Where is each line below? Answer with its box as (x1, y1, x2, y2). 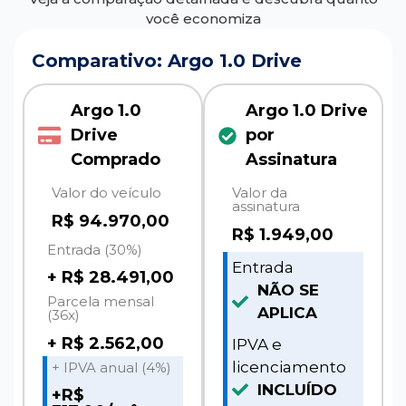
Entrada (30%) (47, 240, 142, 258)
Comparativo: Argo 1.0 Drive (32, 50, 302, 72)
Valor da (232, 184, 287, 202)
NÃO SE (256, 280, 319, 299)
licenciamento (232, 357, 346, 376)
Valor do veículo (52, 184, 161, 202)
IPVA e (232, 334, 282, 353)
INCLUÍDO (256, 380, 337, 399)
